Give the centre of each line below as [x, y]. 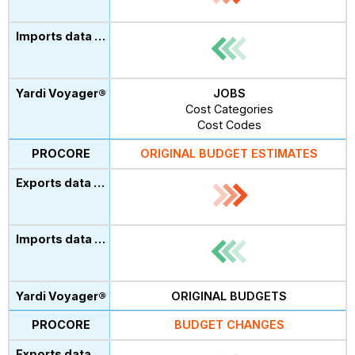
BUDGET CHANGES [229, 325]
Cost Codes [229, 124]
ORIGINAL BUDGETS [229, 296]
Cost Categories [229, 109]
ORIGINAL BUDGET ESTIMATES [229, 154]
